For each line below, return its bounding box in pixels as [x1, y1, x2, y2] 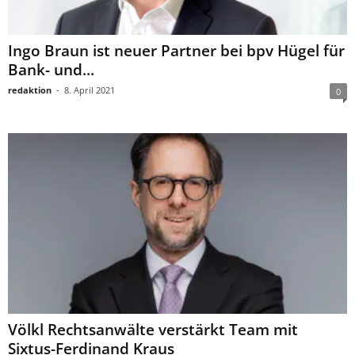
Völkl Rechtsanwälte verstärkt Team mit [8, 319, 298, 341]
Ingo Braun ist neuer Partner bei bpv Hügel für [8, 40, 345, 62]
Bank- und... [8, 59, 94, 81]
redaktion [8, 84, 52, 97]
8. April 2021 [64, 84, 115, 97]
